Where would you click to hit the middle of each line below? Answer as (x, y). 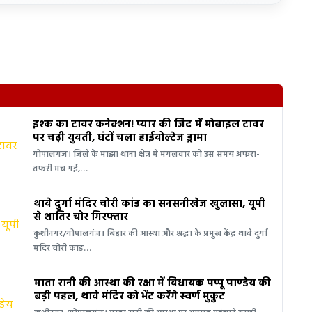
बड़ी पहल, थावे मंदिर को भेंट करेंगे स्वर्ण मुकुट (129, 296)
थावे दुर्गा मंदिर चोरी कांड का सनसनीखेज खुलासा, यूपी (150, 204)
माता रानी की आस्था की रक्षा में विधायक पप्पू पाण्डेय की (152, 283)
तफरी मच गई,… (60, 169)
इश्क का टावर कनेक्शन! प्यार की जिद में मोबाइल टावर (148, 124)
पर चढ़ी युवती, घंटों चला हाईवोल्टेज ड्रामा (119, 138)
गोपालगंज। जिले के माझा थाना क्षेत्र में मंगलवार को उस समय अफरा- (146, 154)
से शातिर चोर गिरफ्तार (81, 217)
